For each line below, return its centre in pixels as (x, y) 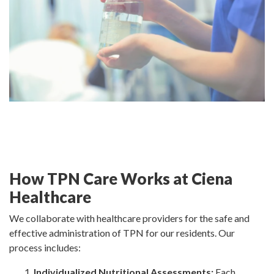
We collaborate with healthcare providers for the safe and (129, 218)
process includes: (45, 248)
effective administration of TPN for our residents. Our (122, 233)
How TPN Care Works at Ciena (121, 179)
